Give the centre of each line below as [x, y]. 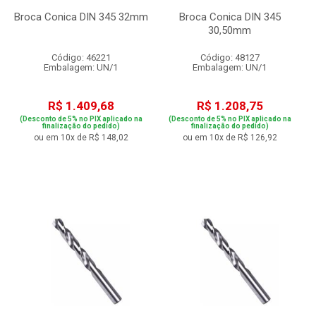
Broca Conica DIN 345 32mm [81, 17]
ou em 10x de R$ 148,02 [81, 138]
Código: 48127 [230, 57]
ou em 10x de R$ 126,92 [230, 138]
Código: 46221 [81, 57]
